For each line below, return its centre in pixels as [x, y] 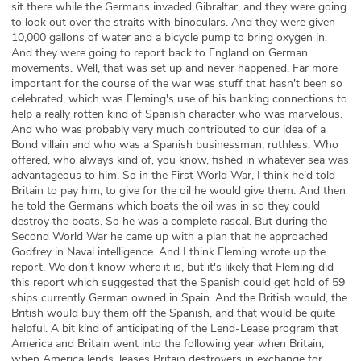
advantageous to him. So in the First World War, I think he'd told [173, 175]
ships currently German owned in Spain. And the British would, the [179, 298]
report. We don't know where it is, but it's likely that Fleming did [172, 267]
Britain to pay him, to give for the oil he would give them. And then [178, 191]
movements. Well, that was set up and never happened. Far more [174, 68]
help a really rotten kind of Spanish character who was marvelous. [177, 114]
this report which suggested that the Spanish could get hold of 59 [178, 282]
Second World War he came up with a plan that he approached [170, 237]
